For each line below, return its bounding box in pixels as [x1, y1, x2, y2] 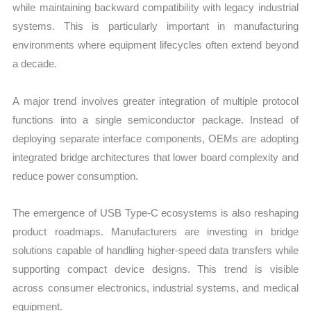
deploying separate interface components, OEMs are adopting [12, 132, 299, 144]
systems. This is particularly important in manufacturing [12, 20, 299, 33]
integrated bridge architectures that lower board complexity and [12, 151, 299, 163]
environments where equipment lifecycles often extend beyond [12, 39, 299, 51]
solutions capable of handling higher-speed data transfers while [12, 244, 299, 256]
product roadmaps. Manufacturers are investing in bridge [12, 225, 299, 237]
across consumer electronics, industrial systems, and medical [12, 281, 299, 294]
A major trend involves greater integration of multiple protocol [12, 94, 299, 107]
